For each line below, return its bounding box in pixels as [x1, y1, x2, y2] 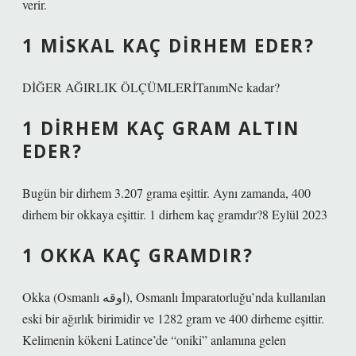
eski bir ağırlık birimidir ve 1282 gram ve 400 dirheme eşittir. [22, 310, 324, 327]
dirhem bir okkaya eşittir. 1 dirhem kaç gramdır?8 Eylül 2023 [22, 206, 327, 222]
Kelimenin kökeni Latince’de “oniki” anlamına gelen [22, 331, 286, 348]
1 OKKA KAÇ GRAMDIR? [22, 243, 253, 268]
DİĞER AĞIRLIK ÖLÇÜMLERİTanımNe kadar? [22, 79, 280, 95]
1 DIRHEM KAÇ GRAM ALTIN [22, 116, 300, 141]
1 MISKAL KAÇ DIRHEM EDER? [22, 33, 315, 58]
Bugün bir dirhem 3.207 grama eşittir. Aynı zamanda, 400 [22, 184, 311, 201]
